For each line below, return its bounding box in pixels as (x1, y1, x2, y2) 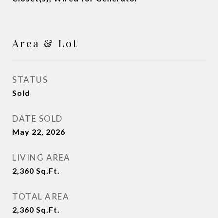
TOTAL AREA (12, 191, 69, 201)
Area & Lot (12, 36, 78, 50)
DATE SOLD (12, 113, 63, 124)
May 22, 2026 (12, 127, 65, 136)
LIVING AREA (12, 152, 71, 163)
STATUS (12, 74, 48, 85)
